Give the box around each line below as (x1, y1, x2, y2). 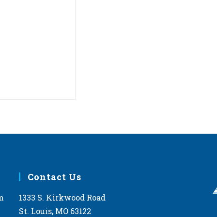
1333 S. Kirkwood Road (18, 192, 106, 202)
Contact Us (27, 171, 81, 183)
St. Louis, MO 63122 (18, 206, 91, 216)
